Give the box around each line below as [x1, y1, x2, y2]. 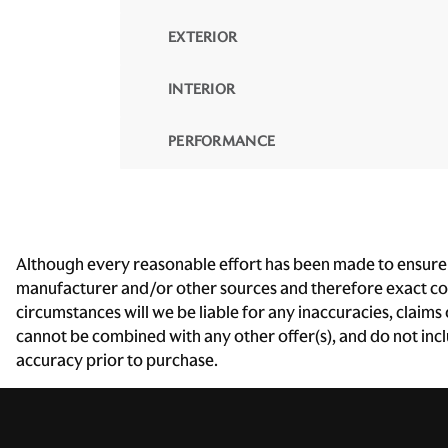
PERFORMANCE [168, 131, 276, 151]
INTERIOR [168, 79, 236, 99]
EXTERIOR [168, 27, 238, 47]
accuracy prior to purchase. [16, 349, 218, 371]
